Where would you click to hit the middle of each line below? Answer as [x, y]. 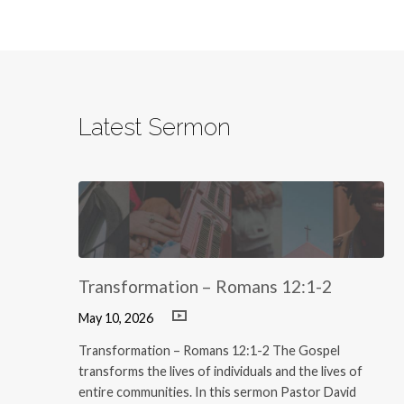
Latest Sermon [155, 127]
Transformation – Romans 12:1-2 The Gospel [209, 351]
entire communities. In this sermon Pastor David [217, 392]
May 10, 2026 [116, 318]
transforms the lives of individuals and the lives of [220, 372]
